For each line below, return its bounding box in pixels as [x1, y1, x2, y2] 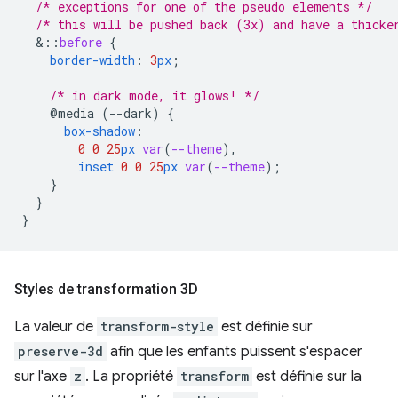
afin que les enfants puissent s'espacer [107, 342, 362, 361]
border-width [50, 51, 135, 68]
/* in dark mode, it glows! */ [50, 86, 259, 104]
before [60, 33, 102, 51]
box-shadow [64, 122, 135, 139]
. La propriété [85, 367, 177, 386]
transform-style [100, 317, 214, 335]
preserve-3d [18, 342, 103, 360]
